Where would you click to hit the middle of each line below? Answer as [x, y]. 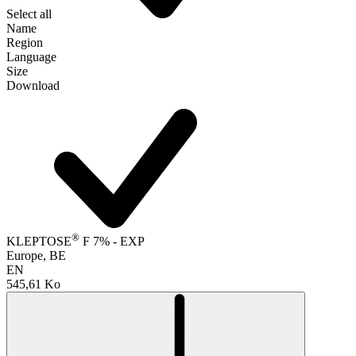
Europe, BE [36, 255]
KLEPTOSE [39, 241]
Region [25, 42]
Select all [29, 14]
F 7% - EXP [112, 241]
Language [31, 56]
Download [33, 85]
